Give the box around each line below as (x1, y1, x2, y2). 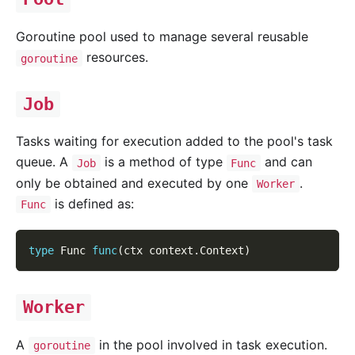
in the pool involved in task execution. (94, 336, 327, 353)
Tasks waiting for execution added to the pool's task (16, 133, 333, 150)
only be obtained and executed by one (16, 174, 252, 191)
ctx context (124, 243, 193, 257)
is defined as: (50, 195, 134, 212)
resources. (82, 49, 148, 66)
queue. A (16, 154, 72, 170)
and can (261, 154, 312, 170)
